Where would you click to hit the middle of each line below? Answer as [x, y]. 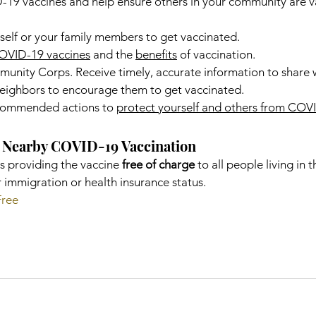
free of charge [158, 164]
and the [113, 54]
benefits [156, 54]
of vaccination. [216, 54]
